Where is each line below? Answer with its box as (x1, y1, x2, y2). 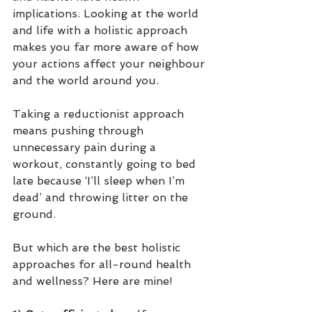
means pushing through (13, 124, 147, 138)
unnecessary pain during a (13, 141, 159, 155)
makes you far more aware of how (13, 40, 203, 54)
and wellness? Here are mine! (13, 274, 173, 288)
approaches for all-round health (13, 258, 194, 272)
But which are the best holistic (13, 241, 184, 255)
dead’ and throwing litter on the (13, 191, 192, 205)
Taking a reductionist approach (13, 107, 187, 121)
